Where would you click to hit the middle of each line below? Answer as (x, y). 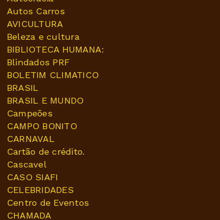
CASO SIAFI (33, 177)
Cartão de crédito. (46, 152)
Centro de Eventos (48, 203)
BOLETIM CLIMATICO (53, 75)
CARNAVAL (31, 139)
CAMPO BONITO (42, 126)
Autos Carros (36, 11)
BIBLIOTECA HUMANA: (56, 50)
